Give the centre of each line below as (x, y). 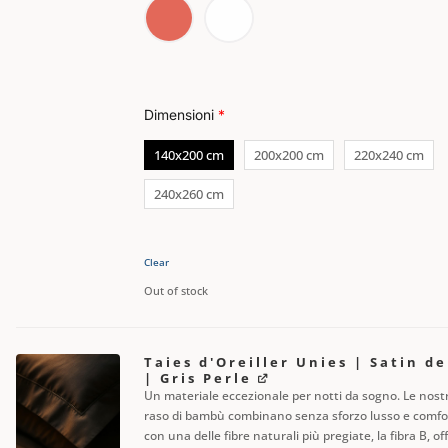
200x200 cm (288, 154)
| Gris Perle (197, 377)
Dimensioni (180, 114)
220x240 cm (388, 154)
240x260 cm (188, 193)
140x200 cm (188, 154)
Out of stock (175, 290)
